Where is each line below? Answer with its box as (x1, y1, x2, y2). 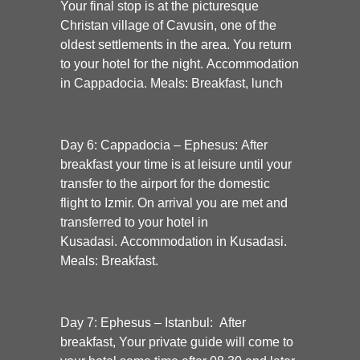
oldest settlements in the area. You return (60, 37, 292, 51)
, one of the (214, 18, 276, 32)
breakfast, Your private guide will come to (60, 334, 293, 349)
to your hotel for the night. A (60, 56, 215, 71)
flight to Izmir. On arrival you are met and (60, 195, 288, 210)
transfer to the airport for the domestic (60, 176, 270, 190)
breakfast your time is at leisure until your (60, 157, 292, 171)
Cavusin (166, 18, 214, 32)
